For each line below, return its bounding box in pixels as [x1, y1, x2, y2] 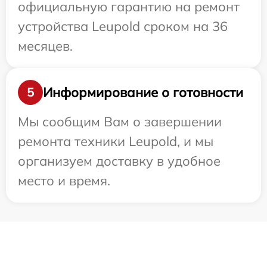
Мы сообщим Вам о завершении [18, 113, 222, 131]
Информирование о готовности [43, 83, 243, 101]
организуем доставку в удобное [18, 153, 221, 170]
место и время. [18, 172, 110, 190]
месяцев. [18, 38, 73, 55]
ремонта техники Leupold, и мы [18, 133, 213, 150]
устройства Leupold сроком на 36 [18, 18, 228, 35]
